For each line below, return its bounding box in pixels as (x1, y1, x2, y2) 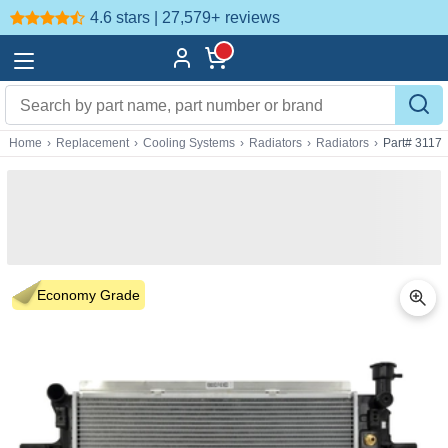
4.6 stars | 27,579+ (90, 8, 220, 26)
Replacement (56, 136, 129, 150)
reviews (225, 8, 280, 26)
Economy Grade (37, 287, 140, 303)
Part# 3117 (383, 136, 442, 150)
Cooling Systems (143, 136, 235, 150)
